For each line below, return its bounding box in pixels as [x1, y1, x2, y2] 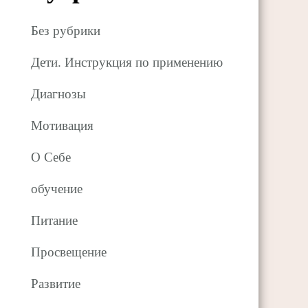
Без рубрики [31, 23, 101, 38]
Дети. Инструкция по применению [31, 55, 223, 70]
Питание [31, 213, 78, 228]
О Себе [31, 150, 71, 165]
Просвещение [31, 245, 107, 260]
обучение [31, 181, 83, 197]
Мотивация [31, 118, 94, 133]
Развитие [31, 276, 81, 291]
